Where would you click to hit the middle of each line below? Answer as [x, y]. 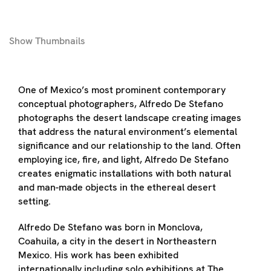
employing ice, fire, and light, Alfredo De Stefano [123, 159]
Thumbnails [59, 41]
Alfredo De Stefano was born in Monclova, [110, 227]
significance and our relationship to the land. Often [129, 145]
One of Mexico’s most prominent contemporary [122, 90]
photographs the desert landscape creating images [130, 117]
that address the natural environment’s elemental [128, 131]
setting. [34, 201]
